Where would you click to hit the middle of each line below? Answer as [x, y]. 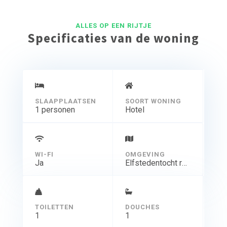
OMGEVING [145, 155]
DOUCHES [142, 207]
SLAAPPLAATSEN [65, 101]
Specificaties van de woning [113, 38]
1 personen [55, 110]
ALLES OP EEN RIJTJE [113, 26]
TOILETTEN [54, 207]
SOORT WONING [153, 101]
